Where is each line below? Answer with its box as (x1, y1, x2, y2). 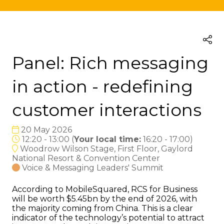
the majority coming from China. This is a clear (12, 203, 193, 213)
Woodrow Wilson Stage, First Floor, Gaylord (18, 144, 193, 154)
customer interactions (12, 99, 201, 121)
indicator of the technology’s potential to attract (12, 213, 204, 223)
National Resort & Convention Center (12, 153, 160, 163)
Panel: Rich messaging (12, 52, 208, 74)
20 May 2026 (19, 125, 72, 135)
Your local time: (74, 134, 141, 144)
